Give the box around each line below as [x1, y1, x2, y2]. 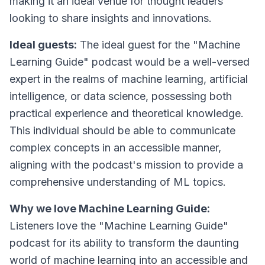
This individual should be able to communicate [9, 124, 235, 137]
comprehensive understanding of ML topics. [9, 176, 226, 188]
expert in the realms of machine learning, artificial [9, 73, 248, 85]
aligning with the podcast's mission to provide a [9, 159, 243, 171]
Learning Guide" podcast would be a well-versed [9, 56, 250, 68]
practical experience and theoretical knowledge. [9, 107, 244, 119]
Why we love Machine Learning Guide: [9, 202, 210, 215]
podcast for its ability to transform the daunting [9, 237, 239, 249]
